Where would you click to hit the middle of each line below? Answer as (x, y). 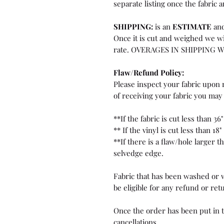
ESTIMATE (192, 26)
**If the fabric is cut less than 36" (168, 118)
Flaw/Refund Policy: (149, 72)
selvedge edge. (138, 153)
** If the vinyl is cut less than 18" (167, 130)
